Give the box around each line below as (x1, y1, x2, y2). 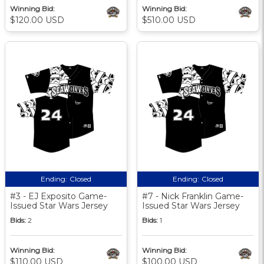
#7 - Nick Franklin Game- (142, 190, 243, 202)
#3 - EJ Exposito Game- (10, 190, 107, 202)
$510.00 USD (142, 14, 196, 25)
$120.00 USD (10, 14, 64, 25)
